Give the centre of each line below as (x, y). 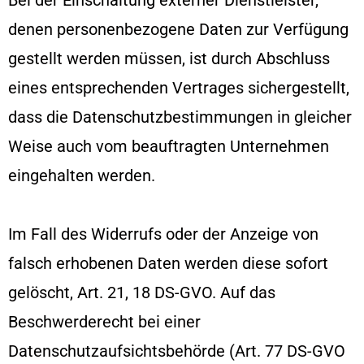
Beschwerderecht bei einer (104, 321)
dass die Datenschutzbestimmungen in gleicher (180, 117)
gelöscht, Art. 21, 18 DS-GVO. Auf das (142, 292)
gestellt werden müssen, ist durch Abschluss (169, 58)
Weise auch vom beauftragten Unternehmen (169, 146)
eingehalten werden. (82, 175)
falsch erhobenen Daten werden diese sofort (168, 263)
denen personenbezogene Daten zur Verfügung (178, 29)
